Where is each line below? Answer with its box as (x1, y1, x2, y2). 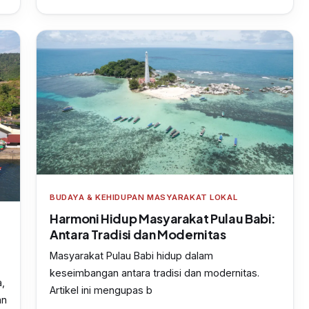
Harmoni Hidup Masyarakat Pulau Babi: (50, 210, 277, 227)
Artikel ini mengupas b (50, 284, 152, 297)
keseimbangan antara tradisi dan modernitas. (50, 267, 259, 279)
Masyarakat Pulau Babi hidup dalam (50, 250, 213, 262)
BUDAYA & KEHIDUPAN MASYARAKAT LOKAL (50, 192, 238, 203)
